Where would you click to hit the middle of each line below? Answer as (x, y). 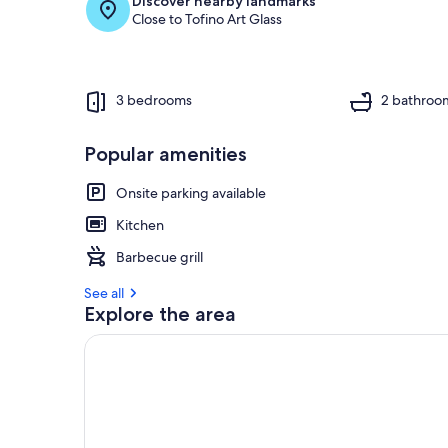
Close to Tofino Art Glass (207, 18)
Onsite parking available (191, 192)
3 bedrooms (154, 100)
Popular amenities (165, 153)
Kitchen (140, 224)
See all (104, 292)
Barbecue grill (159, 256)
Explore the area (160, 313)
